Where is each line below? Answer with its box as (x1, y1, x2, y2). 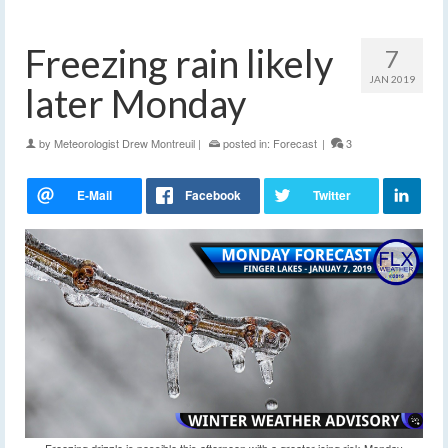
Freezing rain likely (25, 40, 333, 87)
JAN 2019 (369, 73, 415, 86)
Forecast (273, 135, 317, 152)
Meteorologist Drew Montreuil (54, 135, 195, 152)
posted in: (220, 135, 273, 152)
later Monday (25, 80, 246, 127)
